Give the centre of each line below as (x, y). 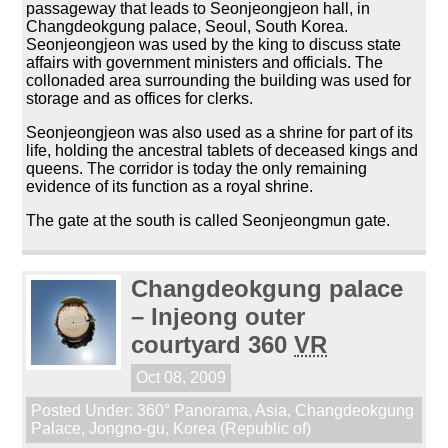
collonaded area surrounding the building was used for (219, 80)
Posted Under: (84, 410)
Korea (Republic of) (242, 428)
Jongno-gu (127, 428)
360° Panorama (193, 410)
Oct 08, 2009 (181, 377)
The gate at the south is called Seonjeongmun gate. (208, 220)
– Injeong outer (218, 316)
